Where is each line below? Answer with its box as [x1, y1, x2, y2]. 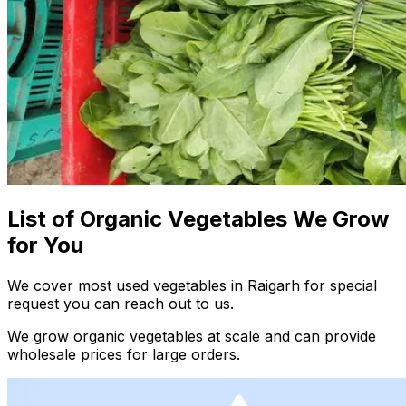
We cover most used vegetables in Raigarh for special [7, 276, 377, 295]
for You [7, 232, 83, 259]
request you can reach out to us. [7, 295, 234, 314]
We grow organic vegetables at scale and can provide [7, 327, 376, 346]
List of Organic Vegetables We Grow [7, 206, 389, 233]
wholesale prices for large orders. [7, 345, 240, 364]
